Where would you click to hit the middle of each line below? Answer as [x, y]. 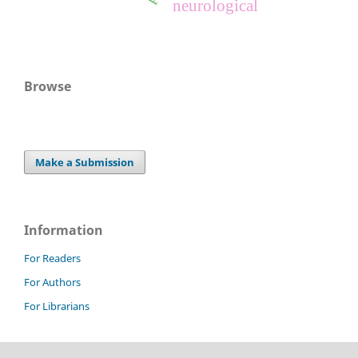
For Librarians [57, 306]
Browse [48, 87]
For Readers [52, 259]
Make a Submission [85, 163]
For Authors [52, 282]
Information [64, 231]
